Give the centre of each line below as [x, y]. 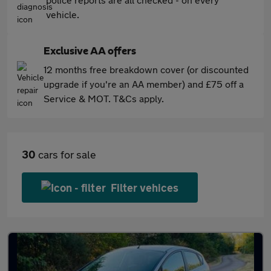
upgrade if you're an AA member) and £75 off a [144, 84]
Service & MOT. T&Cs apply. [104, 98]
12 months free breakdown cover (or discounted [146, 69]
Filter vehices [145, 188]
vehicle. [63, 14]
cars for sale [66, 154]
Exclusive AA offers [90, 51]
